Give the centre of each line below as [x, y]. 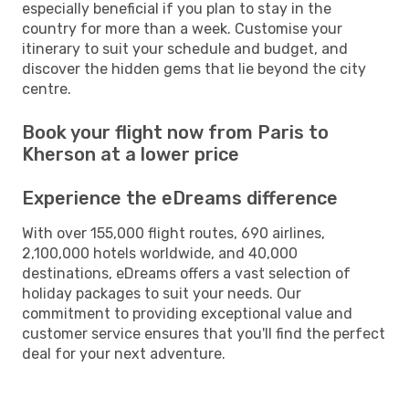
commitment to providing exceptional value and [187, 313]
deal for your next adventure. [124, 353]
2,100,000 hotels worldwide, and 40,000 [160, 253]
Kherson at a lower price [131, 154]
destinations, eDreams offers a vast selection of [186, 273]
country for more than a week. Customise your [182, 28]
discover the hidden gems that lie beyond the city [194, 68]
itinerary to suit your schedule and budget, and [185, 48]
